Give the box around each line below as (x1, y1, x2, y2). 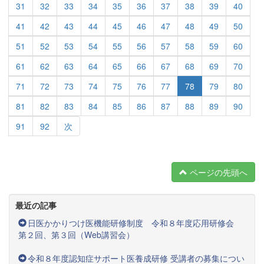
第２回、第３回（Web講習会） (18, 229, 134, 240)
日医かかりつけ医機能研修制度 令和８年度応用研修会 (28, 217, 242, 229)
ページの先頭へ (187, 166, 247, 178)
